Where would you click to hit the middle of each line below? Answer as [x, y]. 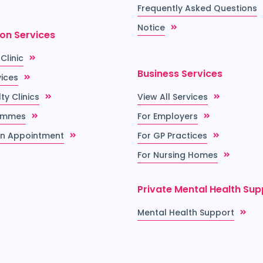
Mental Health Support [186, 213]
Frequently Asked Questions [197, 9]
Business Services [180, 74]
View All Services [173, 97]
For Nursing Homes [178, 155]
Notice [151, 28]
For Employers [168, 117]
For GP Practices [172, 136]
